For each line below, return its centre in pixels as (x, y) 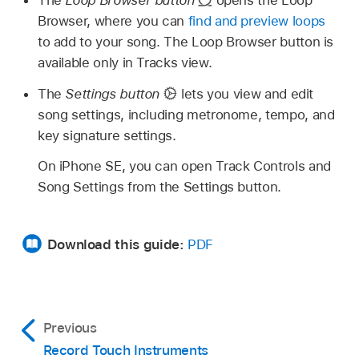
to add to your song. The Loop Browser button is (186, 41)
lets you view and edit (246, 93)
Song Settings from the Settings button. (159, 187)
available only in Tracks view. (125, 62)
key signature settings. (107, 135)
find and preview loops (256, 20)
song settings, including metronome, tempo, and (186, 114)
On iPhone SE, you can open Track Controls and (184, 166)
